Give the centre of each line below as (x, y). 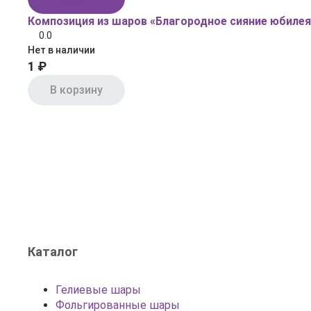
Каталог (53, 252)
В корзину (76, 90)
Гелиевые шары (98, 290)
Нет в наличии (61, 50)
